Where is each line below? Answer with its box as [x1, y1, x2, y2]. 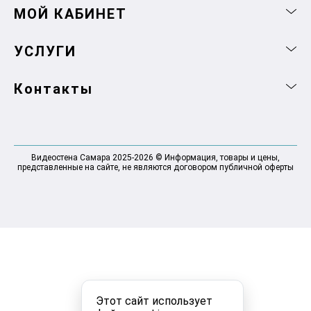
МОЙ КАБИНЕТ [14, 6, 127, 23]
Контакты [14, 81, 93, 98]
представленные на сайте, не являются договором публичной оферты [17, 162, 294, 173]
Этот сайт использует [96, 294, 212, 308]
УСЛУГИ [14, 43, 76, 60]
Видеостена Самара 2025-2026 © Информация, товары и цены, [31, 153, 280, 163]
